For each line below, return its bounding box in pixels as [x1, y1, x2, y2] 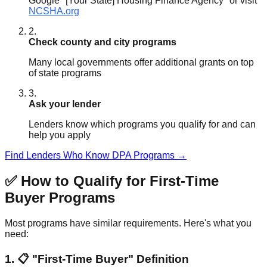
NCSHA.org [29, 6, 79, 17]
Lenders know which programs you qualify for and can [29, 119, 256, 130]
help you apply [29, 130, 91, 141]
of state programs [29, 68, 101, 79]
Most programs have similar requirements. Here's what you [5, 218, 252, 229]
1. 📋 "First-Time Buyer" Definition [5, 252, 189, 265]
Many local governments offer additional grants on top [29, 57, 254, 68]
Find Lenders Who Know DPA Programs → [5, 150, 187, 161]
